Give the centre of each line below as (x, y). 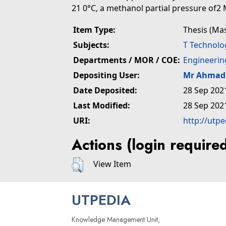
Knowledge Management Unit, (116, 220)
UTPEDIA (101, 200)
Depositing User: (106, 75)
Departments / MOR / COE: (127, 60)
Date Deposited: (105, 90)
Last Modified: (102, 105)
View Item (112, 164)
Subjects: (91, 45)
